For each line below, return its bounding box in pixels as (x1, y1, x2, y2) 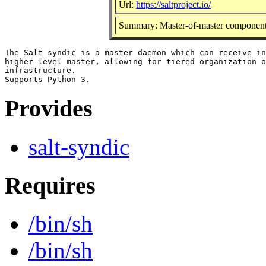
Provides (5, 95, 93, 122)
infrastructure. (5, 65, 76, 75)
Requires (5, 172, 96, 199)
